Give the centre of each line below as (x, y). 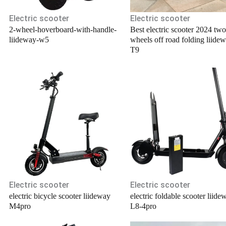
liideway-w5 (29, 40)
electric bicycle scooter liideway (60, 196)
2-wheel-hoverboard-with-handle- (63, 30)
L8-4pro (143, 206)
